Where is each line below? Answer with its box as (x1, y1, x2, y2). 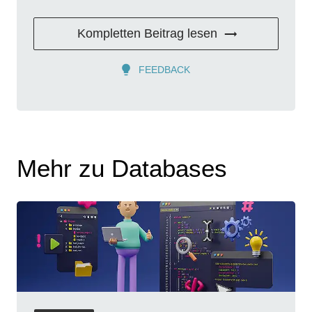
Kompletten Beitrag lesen (77, 26, 217, 41)
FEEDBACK (139, 64, 190, 76)
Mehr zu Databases (17, 155, 227, 182)
